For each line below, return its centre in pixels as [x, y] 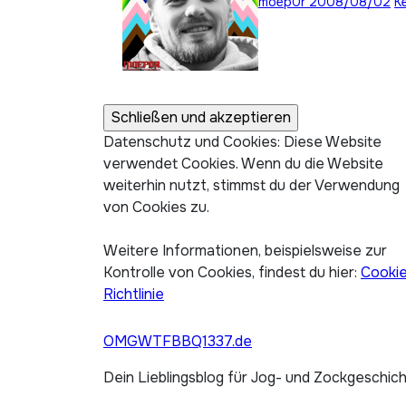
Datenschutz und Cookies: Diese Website [242, 142]
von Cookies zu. [156, 207]
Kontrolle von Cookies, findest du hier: [232, 272]
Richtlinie [134, 294]
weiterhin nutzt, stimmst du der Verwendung [251, 185]
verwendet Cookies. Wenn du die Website [243, 164]
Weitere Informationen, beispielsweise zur [245, 251]
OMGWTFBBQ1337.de [178, 341]
